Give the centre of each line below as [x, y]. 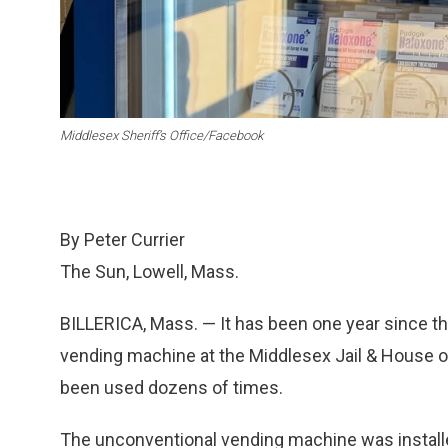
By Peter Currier [122, 240]
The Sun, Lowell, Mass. [149, 272]
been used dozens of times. [171, 388]
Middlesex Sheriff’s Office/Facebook [161, 136]
